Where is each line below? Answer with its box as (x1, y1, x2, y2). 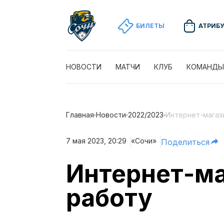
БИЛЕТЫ (136, 22, 164, 29)
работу (66, 183, 152, 212)
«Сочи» (131, 136, 156, 145)
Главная (66, 110, 94, 119)
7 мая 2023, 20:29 (66, 136, 126, 145)
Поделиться (161, 137, 209, 147)
